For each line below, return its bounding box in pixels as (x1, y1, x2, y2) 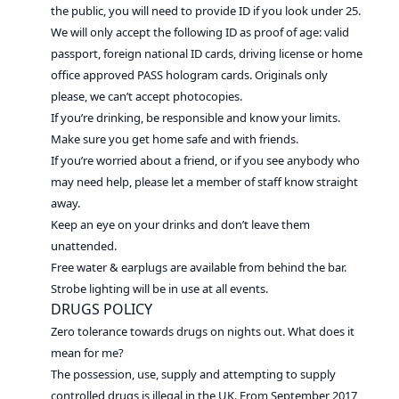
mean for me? (51, 345, 125, 361)
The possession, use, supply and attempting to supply (51, 366, 337, 382)
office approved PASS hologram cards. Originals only (51, 67, 329, 83)
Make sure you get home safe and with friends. (51, 131, 299, 147)
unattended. (51, 238, 118, 254)
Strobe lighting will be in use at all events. (51, 281, 269, 297)
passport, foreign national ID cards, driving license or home (51, 45, 363, 61)
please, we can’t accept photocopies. (51, 88, 243, 104)
